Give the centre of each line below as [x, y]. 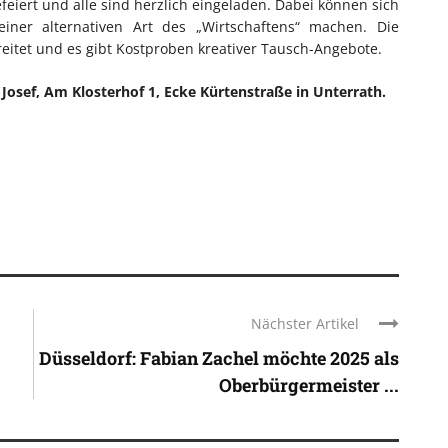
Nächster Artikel [305, 323]
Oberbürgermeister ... [309, 384]
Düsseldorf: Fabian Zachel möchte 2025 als [219, 357]
